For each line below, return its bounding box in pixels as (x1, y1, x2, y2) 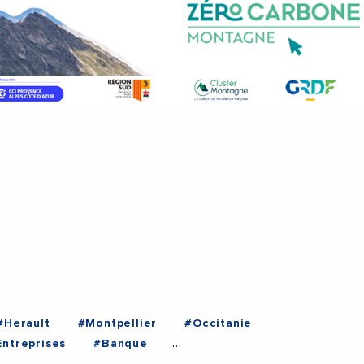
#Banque (93, 338, 148, 350)
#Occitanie (184, 318, 253, 330)
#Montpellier (77, 318, 158, 330)
